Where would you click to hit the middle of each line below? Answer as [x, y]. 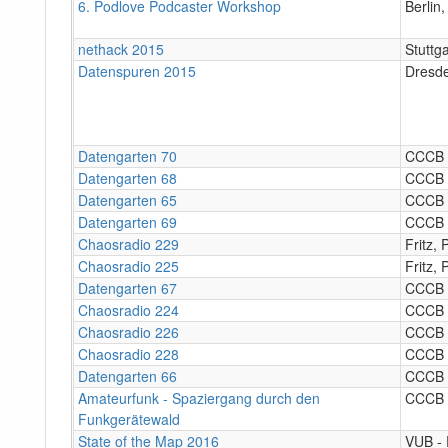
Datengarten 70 [127, 155]
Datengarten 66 [127, 375]
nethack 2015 [121, 48]
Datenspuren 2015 [137, 70]
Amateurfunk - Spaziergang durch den [199, 397]
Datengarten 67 [127, 287]
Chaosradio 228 [128, 353]
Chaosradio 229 [128, 243]
